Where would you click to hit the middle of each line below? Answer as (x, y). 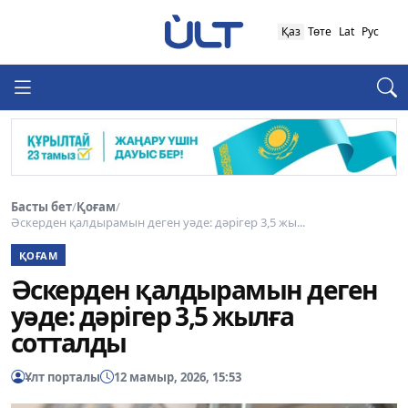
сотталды (69, 343)
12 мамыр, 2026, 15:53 (178, 377)
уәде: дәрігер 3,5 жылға (153, 316)
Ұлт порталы (62, 377)
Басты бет (41, 206)
